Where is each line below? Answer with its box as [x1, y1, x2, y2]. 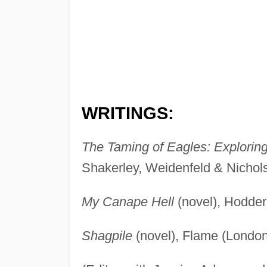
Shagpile [81, 228, 132, 243]
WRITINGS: [81, 103, 174, 123]
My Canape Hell [81, 194, 174, 209]
